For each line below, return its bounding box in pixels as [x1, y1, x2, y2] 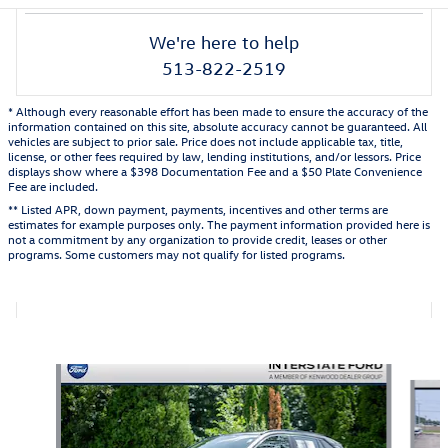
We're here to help [149, 31, 299, 53]
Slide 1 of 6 [7, 363, 79, 383]
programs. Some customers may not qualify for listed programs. [8, 245, 345, 262]
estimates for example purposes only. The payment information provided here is [8, 215, 430, 232]
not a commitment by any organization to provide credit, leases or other [8, 230, 387, 247]
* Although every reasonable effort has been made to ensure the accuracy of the [8, 102, 428, 119]
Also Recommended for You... [89, 317, 359, 344]
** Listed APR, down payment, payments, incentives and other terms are [8, 200, 388, 217]
